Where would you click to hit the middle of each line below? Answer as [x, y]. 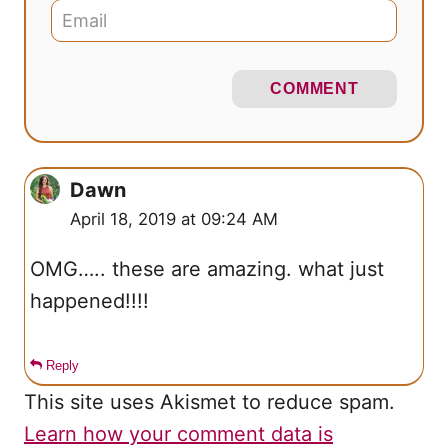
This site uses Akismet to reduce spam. [209, 401]
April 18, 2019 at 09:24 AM [174, 218]
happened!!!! [89, 300]
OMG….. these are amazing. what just [164, 268]
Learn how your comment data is [178, 433]
